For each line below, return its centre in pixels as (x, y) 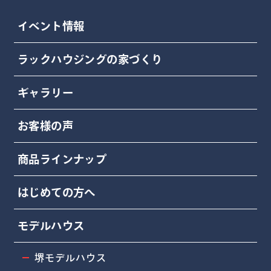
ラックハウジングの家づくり (90, 59)
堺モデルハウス (71, 257)
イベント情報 (51, 26)
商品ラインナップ (62, 159)
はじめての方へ (56, 192)
